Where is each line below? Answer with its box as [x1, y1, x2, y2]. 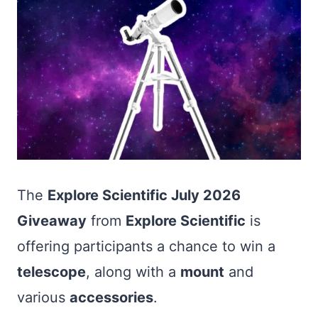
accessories [70, 289, 153, 306]
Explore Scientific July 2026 [48, 187, 241, 204]
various [17, 289, 70, 306]
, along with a [86, 263, 180, 280]
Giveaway [17, 212, 87, 229]
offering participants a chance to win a [17, 238, 275, 255]
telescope [17, 263, 86, 280]
